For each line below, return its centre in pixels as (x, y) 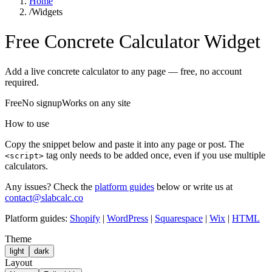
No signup (42, 103)
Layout (19, 262)
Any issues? (28, 186)
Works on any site (96, 103)
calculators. (26, 166)
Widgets (47, 12)
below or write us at (193, 186)
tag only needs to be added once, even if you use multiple (155, 155)
